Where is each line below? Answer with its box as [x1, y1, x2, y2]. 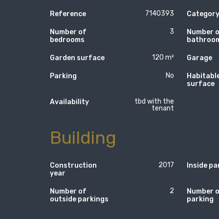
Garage [186, 53, 212, 62]
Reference [50, 9, 86, 18]
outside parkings [50, 195, 109, 204]
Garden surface [50, 53, 105, 62]
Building [50, 127, 116, 148]
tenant [152, 104, 175, 112]
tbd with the [134, 97, 175, 106]
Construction [50, 161, 97, 170]
